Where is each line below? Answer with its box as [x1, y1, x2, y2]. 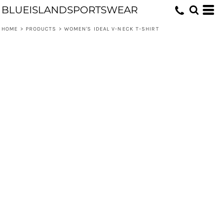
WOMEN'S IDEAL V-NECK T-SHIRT [64, 26, 159, 32]
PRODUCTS [25, 26, 57, 32]
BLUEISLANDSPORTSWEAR [1, 4, 138, 16]
